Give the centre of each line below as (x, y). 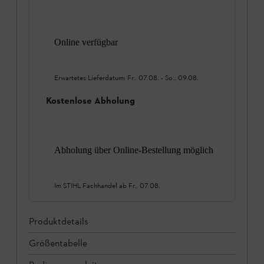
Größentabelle (58, 243)
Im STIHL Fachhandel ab (91, 186)
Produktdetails (59, 222)
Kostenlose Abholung (90, 101)
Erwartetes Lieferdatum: (91, 77)
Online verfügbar (86, 42)
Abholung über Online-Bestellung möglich (134, 150)
